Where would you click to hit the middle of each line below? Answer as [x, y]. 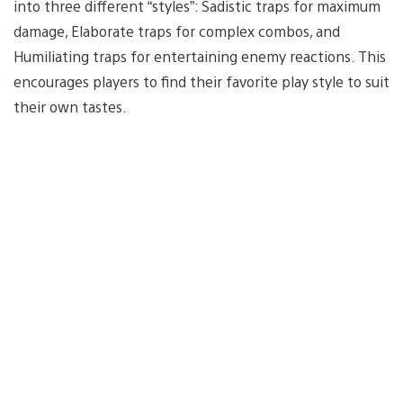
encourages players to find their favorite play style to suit [201, 81]
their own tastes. [70, 106]
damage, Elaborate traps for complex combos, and [177, 31]
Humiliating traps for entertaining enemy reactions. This [200, 56]
